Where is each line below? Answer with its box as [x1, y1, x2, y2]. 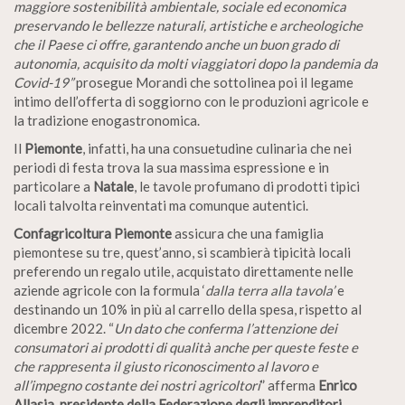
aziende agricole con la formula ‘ [14, 281, 205, 298]
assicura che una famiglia [172, 224, 324, 241]
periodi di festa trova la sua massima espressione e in [14, 158, 329, 175]
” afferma [260, 376, 318, 393]
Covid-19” [14, 73, 73, 90]
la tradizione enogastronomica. [14, 111, 200, 128]
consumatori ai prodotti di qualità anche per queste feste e [14, 338, 358, 355]
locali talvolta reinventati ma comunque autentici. [14, 196, 308, 213]
